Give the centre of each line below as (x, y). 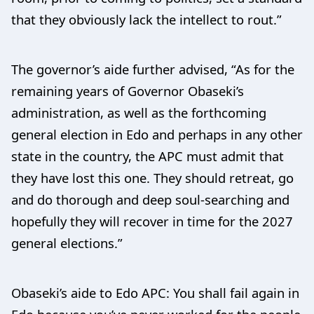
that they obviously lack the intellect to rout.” (146, 19)
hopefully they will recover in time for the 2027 (152, 221)
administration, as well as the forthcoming (139, 112)
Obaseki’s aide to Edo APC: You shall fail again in (155, 293)
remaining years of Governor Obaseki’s (128, 91)
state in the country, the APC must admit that (148, 156)
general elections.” (67, 243)
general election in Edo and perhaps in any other (157, 134)
